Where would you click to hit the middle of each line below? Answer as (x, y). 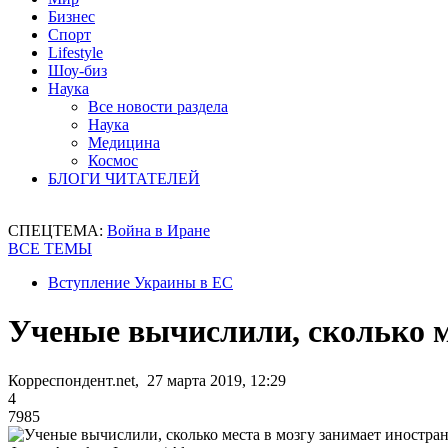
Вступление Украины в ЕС (140, 282)
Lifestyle (75, 52)
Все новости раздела (158, 106)
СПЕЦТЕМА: (57, 230)
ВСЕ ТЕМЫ (50, 248)
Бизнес (71, 16)
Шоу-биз (77, 70)
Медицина (124, 142)
